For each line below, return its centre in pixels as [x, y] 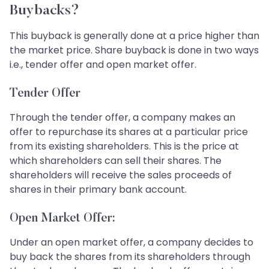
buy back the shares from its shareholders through [130, 257]
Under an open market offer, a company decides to [131, 243]
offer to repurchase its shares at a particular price [129, 132]
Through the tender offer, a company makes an [122, 118]
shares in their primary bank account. [98, 190]
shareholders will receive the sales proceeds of [121, 175]
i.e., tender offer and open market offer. [103, 65]
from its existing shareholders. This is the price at [124, 147]
